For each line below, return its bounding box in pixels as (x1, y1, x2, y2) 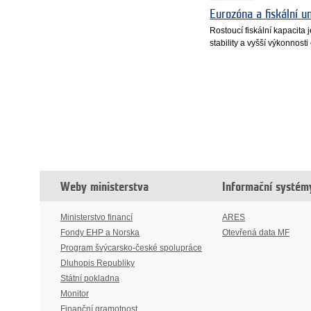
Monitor (60, 288, 89, 299)
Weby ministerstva (60, 180, 149, 193)
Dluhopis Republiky (60, 258, 135, 268)
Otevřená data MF (222, 227, 289, 237)
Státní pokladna (60, 273, 119, 283)
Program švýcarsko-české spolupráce (60, 242, 202, 253)
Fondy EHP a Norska (60, 227, 140, 237)
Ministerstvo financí (60, 212, 133, 222)
